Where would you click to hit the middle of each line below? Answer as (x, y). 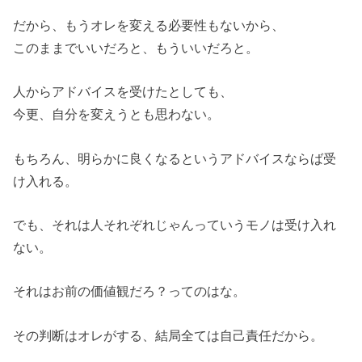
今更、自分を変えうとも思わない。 (117, 114)
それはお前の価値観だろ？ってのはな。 (130, 291)
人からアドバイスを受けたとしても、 (123, 92)
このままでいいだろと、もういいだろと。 (136, 47)
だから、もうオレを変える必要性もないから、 (149, 25)
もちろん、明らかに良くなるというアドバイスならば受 (175, 158)
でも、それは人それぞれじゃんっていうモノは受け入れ (175, 224)
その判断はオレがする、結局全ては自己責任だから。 (168, 335)
